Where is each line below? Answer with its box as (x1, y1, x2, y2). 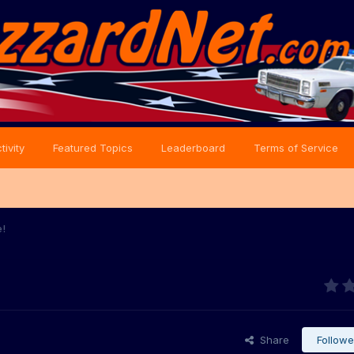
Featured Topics (53, 141, 133, 154)
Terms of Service (254, 141, 338, 154)
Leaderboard (161, 141, 225, 154)
